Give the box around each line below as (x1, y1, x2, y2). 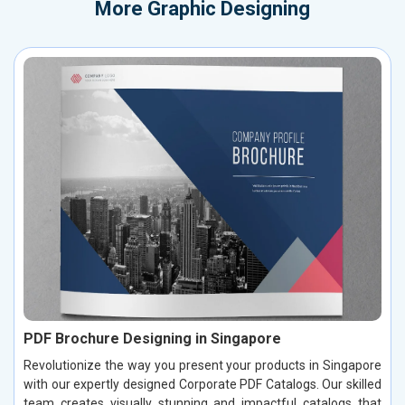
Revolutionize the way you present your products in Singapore (24, 357, 381, 372)
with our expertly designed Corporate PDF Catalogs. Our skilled (24, 376, 381, 391)
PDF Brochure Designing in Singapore (24, 329, 281, 347)
